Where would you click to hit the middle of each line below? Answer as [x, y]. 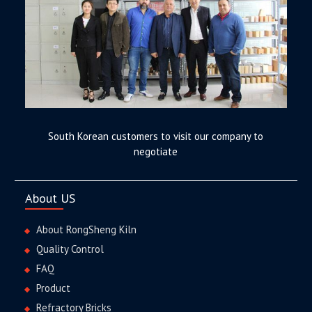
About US [50, 198]
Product [54, 288]
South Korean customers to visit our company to [156, 136]
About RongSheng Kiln [87, 229]
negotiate [156, 151]
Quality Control [70, 249]
